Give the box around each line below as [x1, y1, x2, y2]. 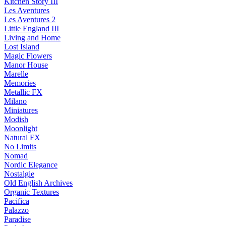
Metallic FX [4, 88, 42, 97]
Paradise [4, 215, 31, 224]
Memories [4, 79, 36, 88]
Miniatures [4, 106, 38, 115]
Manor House [4, 61, 48, 70]
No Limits [4, 142, 36, 151]
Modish [4, 115, 28, 124]
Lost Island [4, 42, 39, 51]
